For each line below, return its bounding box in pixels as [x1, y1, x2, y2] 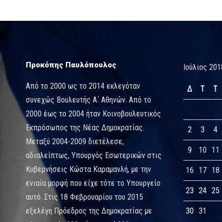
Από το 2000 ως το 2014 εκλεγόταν [26, 81, 140, 91]
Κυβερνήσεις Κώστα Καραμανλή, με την [26, 164, 151, 174]
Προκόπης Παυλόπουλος [26, 60, 116, 69]
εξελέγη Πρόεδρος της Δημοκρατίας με [26, 206, 152, 216]
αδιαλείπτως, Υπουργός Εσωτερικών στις [26, 150, 162, 160]
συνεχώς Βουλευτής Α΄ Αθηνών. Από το [26, 95, 151, 105]
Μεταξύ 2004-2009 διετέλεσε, [26, 136, 124, 146]
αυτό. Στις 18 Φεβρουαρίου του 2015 [26, 192, 143, 202]
